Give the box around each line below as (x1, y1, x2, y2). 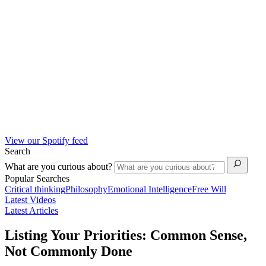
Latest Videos (5, 194, 56, 205)
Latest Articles (5, 205, 58, 216)
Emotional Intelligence (107, 183, 192, 194)
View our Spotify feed (5, 135, 88, 145)
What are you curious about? (5, 161, 115, 172)
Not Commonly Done (5, 243, 132, 259)
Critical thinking (5, 183, 65, 194)
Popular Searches (5, 173, 69, 183)
